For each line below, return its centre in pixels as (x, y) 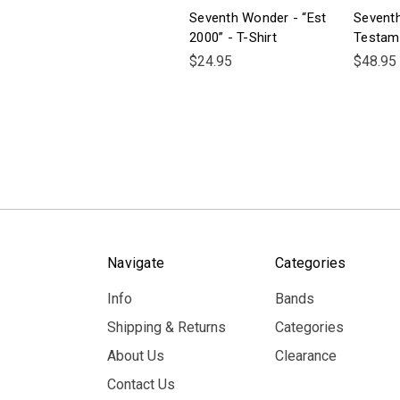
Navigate (136, 262)
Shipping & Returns (167, 327)
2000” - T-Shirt (233, 37)
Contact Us (141, 384)
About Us (136, 355)
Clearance (306, 355)
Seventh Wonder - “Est (258, 17)
